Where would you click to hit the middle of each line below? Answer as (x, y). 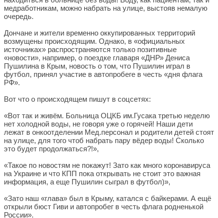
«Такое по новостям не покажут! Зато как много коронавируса (107, 165)
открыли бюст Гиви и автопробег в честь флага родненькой (104, 207)
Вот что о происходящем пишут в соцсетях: (77, 99)
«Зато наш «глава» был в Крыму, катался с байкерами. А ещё (108, 198)
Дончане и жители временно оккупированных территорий (100, 33)
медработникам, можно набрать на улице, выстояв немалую (106, 8)
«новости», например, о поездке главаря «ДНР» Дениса (97, 58)
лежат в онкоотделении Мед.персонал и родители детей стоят (109, 132)
